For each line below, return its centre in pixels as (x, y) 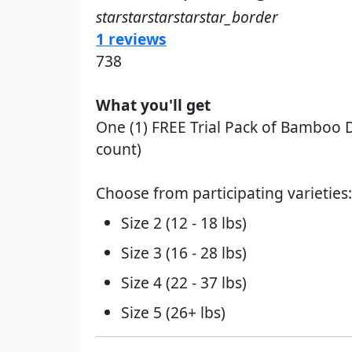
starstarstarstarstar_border (187, 17)
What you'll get (153, 105)
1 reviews (131, 39)
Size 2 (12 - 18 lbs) (184, 223)
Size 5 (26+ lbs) (173, 312)
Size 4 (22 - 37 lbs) (184, 282)
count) (119, 149)
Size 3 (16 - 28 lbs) (184, 253)
